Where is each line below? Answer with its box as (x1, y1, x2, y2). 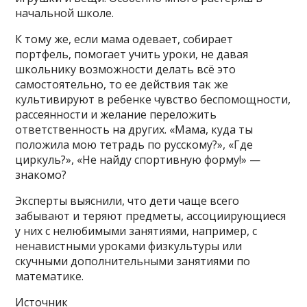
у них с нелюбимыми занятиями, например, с (15, 223, 258, 238)
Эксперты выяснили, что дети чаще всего (15, 193, 240, 208)
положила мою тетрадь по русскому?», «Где (15, 136, 254, 152)
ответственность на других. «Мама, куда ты (15, 121, 254, 137)
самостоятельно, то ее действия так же (15, 76, 229, 92)
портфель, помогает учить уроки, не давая (15, 46, 249, 62)
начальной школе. (15, 5, 114, 21)
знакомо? (15, 167, 67, 182)
